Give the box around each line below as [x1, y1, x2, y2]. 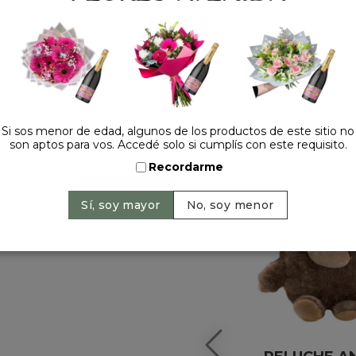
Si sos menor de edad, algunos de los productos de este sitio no [2, 124, 354, 139]
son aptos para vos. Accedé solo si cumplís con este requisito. [9, 137, 347, 153]
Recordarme [149, 160, 223, 175]
